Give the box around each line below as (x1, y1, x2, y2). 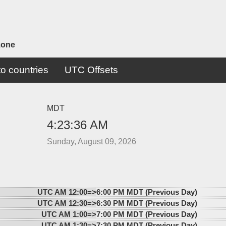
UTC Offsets (64, 64, 118, 75)
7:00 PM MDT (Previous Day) (96, 209, 197, 218)
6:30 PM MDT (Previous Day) (96, 198, 197, 207)
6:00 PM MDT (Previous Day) (96, 187, 197, 196)
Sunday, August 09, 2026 (46, 137, 136, 146)
